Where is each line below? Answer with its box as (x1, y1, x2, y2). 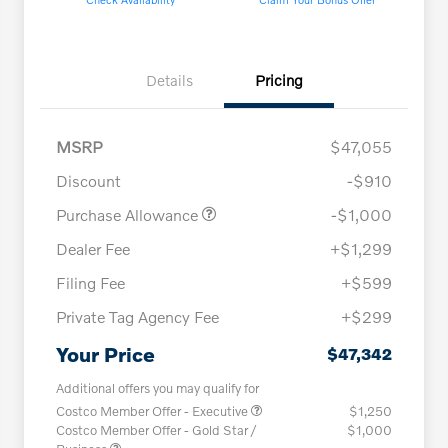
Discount (56, 171, 121, 191)
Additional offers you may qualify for (56, 380, 259, 397)
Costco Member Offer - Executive (56, 403, 251, 420)
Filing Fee (56, 273, 125, 293)
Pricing (255, 71, 303, 90)
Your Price (56, 342, 155, 367)
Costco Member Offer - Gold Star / (56, 422, 256, 439)
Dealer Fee (56, 239, 130, 259)
